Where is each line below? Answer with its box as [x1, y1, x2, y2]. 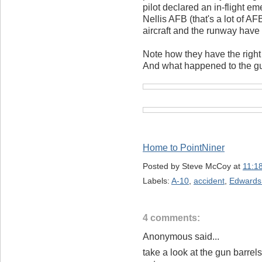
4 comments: [143, 213, 200, 223]
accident [194, 175, 225, 185]
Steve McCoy [182, 161, 231, 171]
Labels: [143, 175, 171, 185]
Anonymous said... [143, 232, 219, 242]
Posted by [143, 161, 182, 171]
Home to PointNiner [143, 142, 225, 153]
